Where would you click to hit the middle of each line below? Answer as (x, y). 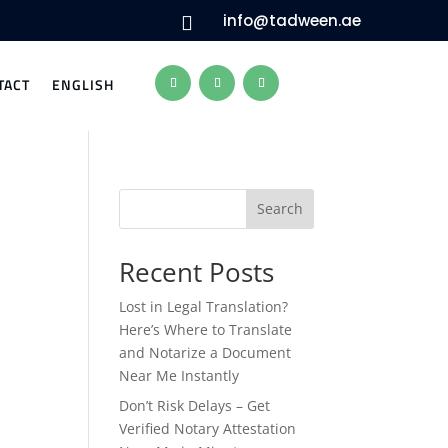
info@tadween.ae (291, 20)
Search (279, 209)
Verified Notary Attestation (208, 428)
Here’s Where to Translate (206, 329)
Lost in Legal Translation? (204, 306)
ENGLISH (83, 84)
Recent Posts (197, 271)
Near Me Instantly (179, 375)
